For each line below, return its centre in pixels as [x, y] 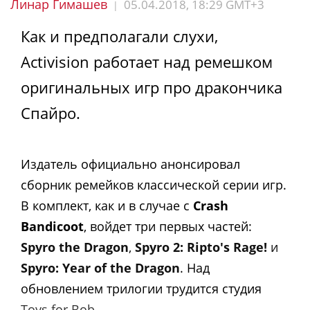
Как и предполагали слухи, [119, 36]
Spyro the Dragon [75, 247]
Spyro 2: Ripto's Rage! [201, 247]
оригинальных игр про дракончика [152, 87]
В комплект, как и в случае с [107, 205]
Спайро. [51, 113]
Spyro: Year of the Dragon [100, 267]
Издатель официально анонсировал [130, 164]
